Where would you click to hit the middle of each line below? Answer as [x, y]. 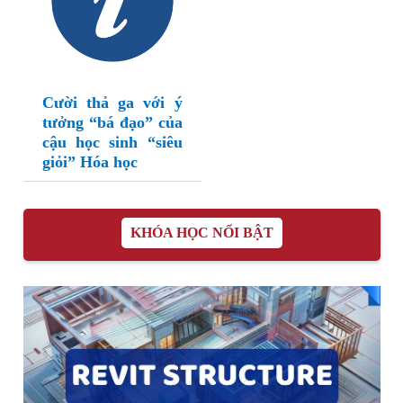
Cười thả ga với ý [112, 103]
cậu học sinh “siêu [112, 143]
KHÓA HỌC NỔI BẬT [201, 233]
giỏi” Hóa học [90, 162]
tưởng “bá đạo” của [112, 123]
